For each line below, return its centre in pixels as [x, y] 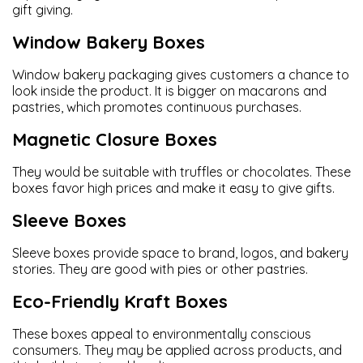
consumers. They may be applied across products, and [177, 350]
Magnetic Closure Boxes [117, 139]
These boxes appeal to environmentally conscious [162, 334]
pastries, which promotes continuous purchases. [157, 107]
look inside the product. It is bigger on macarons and [169, 91]
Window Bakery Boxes [111, 42]
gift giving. [43, 10]
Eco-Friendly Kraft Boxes [122, 301]
